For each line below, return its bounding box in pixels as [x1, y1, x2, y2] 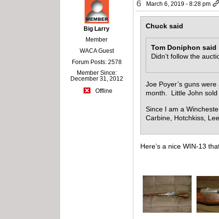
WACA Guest [79, 47, 114, 55]
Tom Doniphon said [151, 43, 217, 51]
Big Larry [84, 25, 110, 33]
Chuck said [146, 22, 184, 30]
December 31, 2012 [70, 75, 123, 83]
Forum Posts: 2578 [71, 59, 122, 66]
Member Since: [76, 69, 117, 77]
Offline [93, 87, 112, 94]
